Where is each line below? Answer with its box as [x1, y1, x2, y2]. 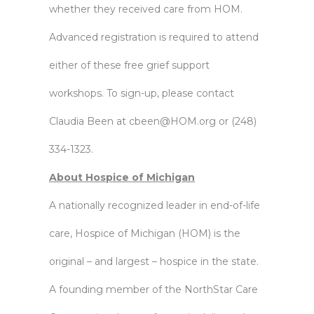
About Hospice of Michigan [49, 171, 195, 184]
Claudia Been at [49, 115, 129, 128]
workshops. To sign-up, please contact [49, 87, 234, 100]
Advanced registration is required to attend [49, 31, 259, 43]
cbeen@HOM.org [129, 115, 216, 128]
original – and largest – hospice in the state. [49, 255, 259, 268]
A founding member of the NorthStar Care [49, 283, 258, 296]
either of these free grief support [49, 59, 210, 71]
